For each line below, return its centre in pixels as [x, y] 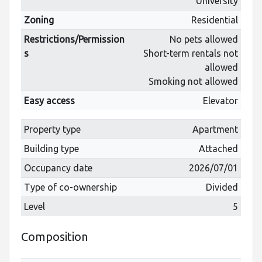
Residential [215, 20]
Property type [52, 129]
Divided [222, 187]
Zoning [39, 20]
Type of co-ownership [70, 187]
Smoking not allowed [194, 81]
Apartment [216, 129]
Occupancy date [58, 168]
